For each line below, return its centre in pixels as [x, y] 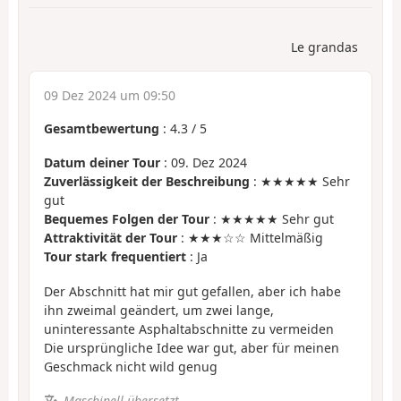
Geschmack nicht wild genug [131, 366]
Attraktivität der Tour [111, 238]
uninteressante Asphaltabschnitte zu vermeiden [189, 328]
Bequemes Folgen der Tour [127, 219]
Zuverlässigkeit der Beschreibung [147, 182]
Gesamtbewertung [102, 128]
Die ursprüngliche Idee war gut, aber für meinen [192, 347]
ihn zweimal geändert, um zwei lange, [159, 310]
